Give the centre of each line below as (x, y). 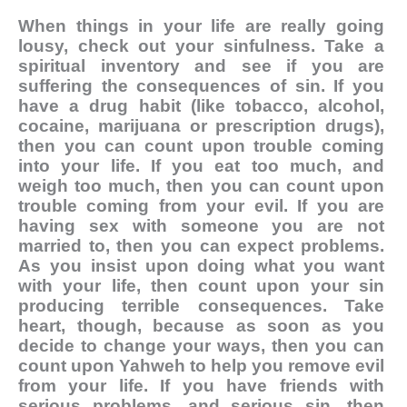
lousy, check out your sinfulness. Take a (201, 46)
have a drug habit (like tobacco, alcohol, (201, 106)
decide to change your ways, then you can (201, 346)
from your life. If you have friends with (201, 386)
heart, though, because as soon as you (201, 326)
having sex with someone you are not (201, 226)
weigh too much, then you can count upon (201, 186)
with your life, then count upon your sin (201, 286)
